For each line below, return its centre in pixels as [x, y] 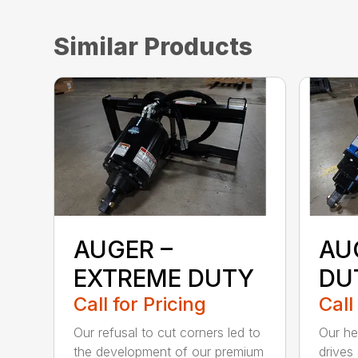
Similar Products [153, 46]
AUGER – [123, 249]
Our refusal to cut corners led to [167, 332]
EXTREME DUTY [164, 278]
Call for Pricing [140, 304]
